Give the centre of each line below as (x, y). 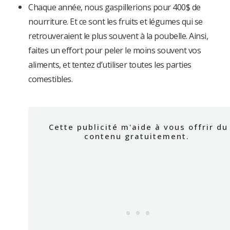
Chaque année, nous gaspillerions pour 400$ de (114, 7)
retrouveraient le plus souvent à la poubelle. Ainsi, (118, 36)
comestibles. (50, 79)
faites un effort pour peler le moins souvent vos (114, 51)
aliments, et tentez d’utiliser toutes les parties (110, 65)
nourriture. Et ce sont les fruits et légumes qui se (116, 22)
